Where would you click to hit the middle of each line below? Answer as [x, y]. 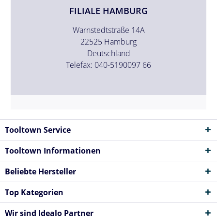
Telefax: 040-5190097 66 [108, 65]
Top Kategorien [34, 192]
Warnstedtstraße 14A [108, 30]
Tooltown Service [38, 130]
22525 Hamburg [108, 41]
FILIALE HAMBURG [108, 10]
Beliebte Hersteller [40, 171]
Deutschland [108, 53]
